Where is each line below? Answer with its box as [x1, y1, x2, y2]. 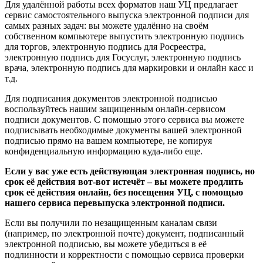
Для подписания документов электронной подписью [5, 93, 217, 104]
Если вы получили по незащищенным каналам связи [5, 218, 217, 228]
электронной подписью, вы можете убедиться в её [5, 239, 207, 249]
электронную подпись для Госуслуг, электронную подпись [5, 52, 241, 63]
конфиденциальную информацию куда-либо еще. [5, 146, 203, 157]
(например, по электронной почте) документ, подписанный [5, 228, 244, 239]
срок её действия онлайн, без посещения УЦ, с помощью [5, 187, 243, 198]
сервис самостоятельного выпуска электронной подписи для [5, 10, 249, 21]
